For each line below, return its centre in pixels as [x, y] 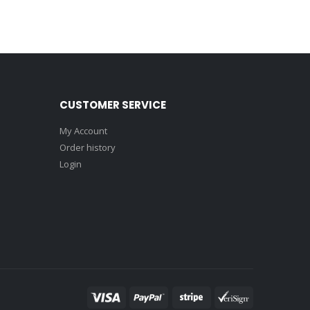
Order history [88, 148]
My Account [83, 131]
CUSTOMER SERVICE [113, 105]
